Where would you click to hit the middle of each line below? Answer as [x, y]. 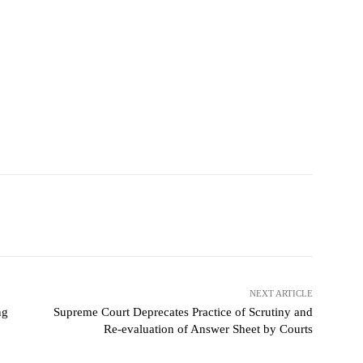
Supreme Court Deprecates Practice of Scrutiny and [183, 312]
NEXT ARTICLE [281, 293]
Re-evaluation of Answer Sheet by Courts [208, 329]
